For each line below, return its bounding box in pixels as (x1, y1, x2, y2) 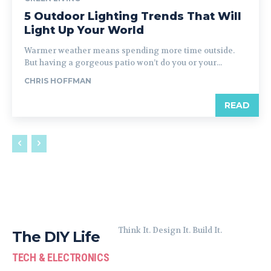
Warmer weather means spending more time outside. (24, 45, 235, 56)
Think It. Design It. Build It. (117, 225, 222, 235)
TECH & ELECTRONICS (12, 251, 109, 264)
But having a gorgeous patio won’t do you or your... (24, 57, 222, 68)
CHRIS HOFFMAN (24, 76, 91, 85)
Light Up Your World (24, 24, 144, 37)
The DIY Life (12, 228, 100, 246)
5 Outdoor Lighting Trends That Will (24, 10, 241, 23)
